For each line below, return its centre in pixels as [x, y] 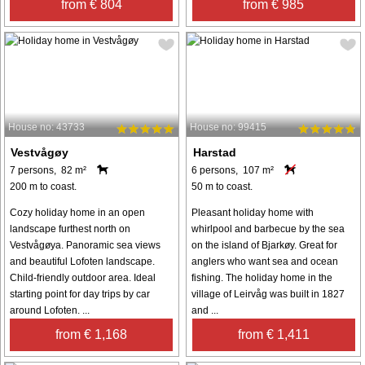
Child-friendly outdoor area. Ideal [83, 277]
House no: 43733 [46, 127]
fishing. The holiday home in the [262, 277]
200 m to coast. [43, 186]
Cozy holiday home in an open [77, 212]
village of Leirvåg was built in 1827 [268, 294]
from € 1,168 [92, 334]
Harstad [214, 152]
